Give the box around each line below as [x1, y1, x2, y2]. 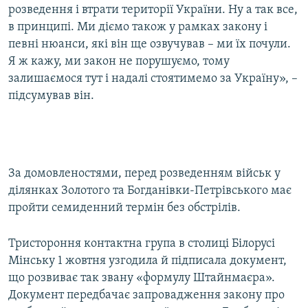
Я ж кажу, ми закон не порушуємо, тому [8, 55, 230, 69]
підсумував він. [8, 89, 94, 103]
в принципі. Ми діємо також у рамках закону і [8, 21, 267, 34]
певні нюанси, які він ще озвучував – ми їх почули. [8, 38, 291, 52]
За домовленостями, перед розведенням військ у [8, 167, 280, 181]
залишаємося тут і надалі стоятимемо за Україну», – [8, 72, 298, 86]
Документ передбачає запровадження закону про [8, 289, 285, 302]
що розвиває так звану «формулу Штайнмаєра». [8, 272, 275, 285]
